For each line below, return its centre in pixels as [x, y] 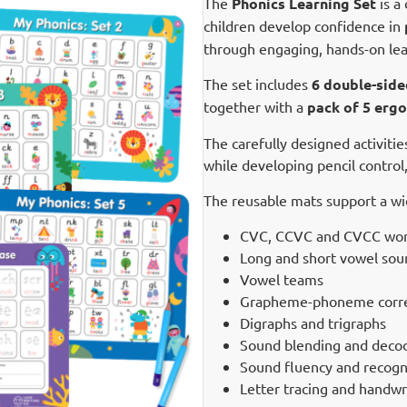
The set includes [258, 84]
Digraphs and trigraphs [313, 323]
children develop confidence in [304, 25]
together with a [255, 106]
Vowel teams [282, 279]
